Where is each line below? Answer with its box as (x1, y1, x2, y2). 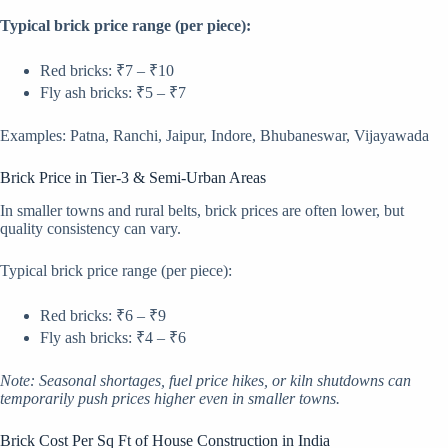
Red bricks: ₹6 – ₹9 (40, 307, 166, 325)
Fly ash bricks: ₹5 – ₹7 (40, 84, 186, 102)
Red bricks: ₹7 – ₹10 (40, 62, 174, 80)
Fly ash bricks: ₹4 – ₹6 (40, 329, 186, 347)
